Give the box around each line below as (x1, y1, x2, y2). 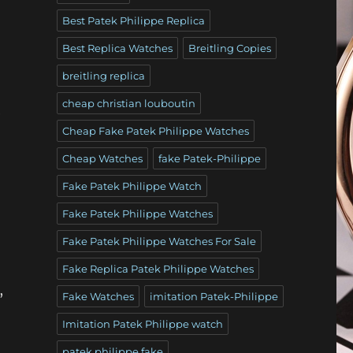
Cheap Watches (61, 151, 143, 165)
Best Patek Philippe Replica (61, 13, 205, 27)
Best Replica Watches (61, 41, 173, 54)
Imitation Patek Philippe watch (61, 317, 223, 330)
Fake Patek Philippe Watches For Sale (61, 234, 256, 247)
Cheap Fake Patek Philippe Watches (61, 124, 249, 137)
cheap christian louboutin (61, 96, 195, 110)
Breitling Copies (188, 41, 271, 54)
